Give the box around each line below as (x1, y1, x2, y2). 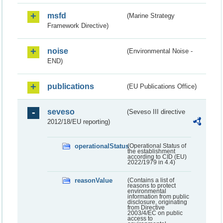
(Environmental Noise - (127, 47, 193, 55)
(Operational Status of (127, 142, 186, 149)
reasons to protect (127, 182, 176, 189)
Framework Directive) (47, 21, 109, 29)
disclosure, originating (127, 199, 187, 205)
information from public (127, 193, 189, 200)
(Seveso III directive (127, 108, 186, 115)
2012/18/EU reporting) (47, 117, 110, 125)
